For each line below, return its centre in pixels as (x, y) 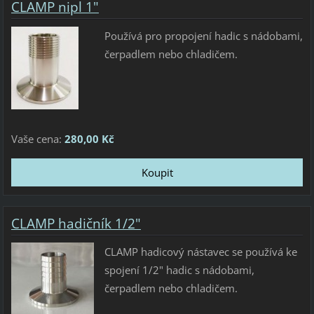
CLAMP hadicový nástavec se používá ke (200, 252)
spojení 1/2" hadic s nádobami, (179, 270)
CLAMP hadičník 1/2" (76, 223)
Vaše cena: (37, 139)
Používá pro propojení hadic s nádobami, (203, 35)
